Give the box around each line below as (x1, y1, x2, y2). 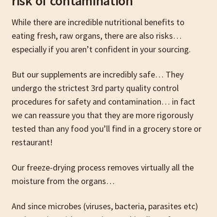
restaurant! (12, 136, 53, 148)
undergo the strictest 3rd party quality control (12, 82, 179, 93)
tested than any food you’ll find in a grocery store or (12, 123, 201, 134)
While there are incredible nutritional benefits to (12, 16, 185, 28)
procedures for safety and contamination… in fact (12, 95, 195, 107)
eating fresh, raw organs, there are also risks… (12, 30, 182, 41)
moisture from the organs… (12, 175, 115, 186)
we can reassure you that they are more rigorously (12, 109, 193, 121)
